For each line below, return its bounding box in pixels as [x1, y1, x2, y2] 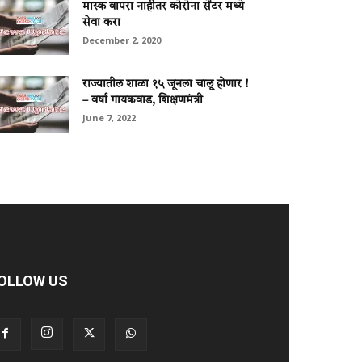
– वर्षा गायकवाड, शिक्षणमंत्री [82, 95, 203, 106]
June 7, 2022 [82, 112, 136, 124]
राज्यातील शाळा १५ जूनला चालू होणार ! [82, 78, 248, 90]
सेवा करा [82, 17, 120, 28]
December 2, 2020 [82, 34, 161, 46]
